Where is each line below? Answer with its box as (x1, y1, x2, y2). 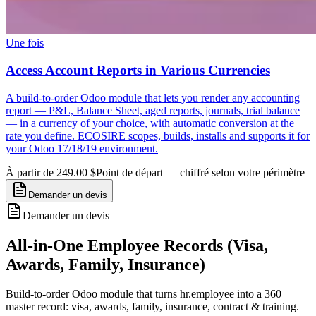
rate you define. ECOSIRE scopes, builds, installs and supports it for (6, 129, 310, 142)
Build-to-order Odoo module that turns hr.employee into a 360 (6, 288, 281, 300)
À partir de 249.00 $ (6, 166, 96, 178)
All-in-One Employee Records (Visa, (6, 236, 268, 255)
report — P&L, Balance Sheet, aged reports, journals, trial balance (6, 104, 300, 116)
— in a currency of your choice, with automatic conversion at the (6, 116, 294, 129)
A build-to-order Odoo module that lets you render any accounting (6, 91, 300, 104)
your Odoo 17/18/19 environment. (6, 142, 158, 154)
